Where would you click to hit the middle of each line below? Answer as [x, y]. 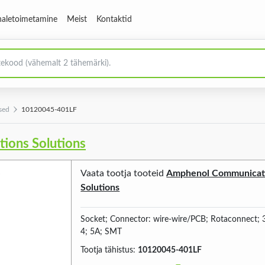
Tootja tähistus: [109, 250]
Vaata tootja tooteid [124, 173]
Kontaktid [114, 19]
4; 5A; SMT [101, 232]
